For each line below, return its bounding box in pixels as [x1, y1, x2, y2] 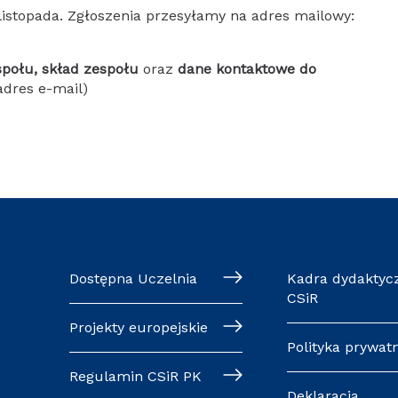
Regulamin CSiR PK [69, 368, 203, 386]
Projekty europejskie [69, 319, 209, 337]
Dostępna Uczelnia [69, 270, 198, 288]
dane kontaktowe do [178, 60, 317, 78]
